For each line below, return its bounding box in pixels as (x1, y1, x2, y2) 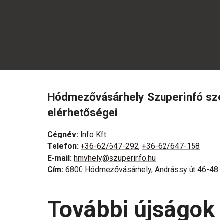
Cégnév (47, 130, 76, 139)
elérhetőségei (47, 106, 118, 119)
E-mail (47, 153, 70, 163)
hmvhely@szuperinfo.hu (74, 153, 156, 163)
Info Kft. (80, 130, 108, 139)
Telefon (47, 141, 77, 151)
